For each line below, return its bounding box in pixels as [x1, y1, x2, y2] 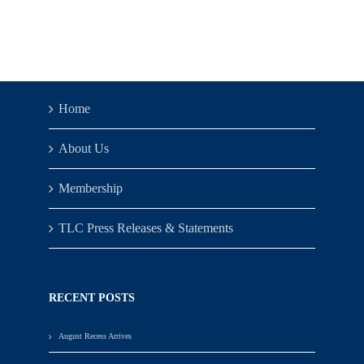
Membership [58, 181, 123, 196]
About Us [58, 141, 109, 156]
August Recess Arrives [58, 331, 132, 341]
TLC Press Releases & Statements [58, 221, 233, 236]
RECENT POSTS [49, 292, 135, 305]
